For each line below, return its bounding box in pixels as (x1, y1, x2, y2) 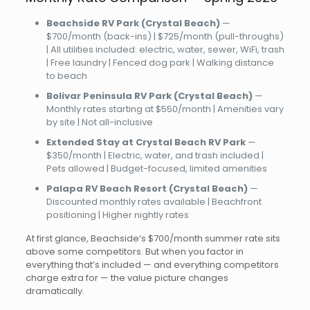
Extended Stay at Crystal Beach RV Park (46, 136, 246, 149)
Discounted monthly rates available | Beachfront (46, 195, 262, 208)
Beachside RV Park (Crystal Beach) (46, 17, 220, 30)
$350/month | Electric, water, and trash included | (46, 149, 264, 162)
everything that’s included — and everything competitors (25, 258, 279, 271)
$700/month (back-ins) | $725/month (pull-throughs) (46, 30, 284, 43)
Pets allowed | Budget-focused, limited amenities (46, 162, 267, 175)
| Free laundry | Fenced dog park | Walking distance (46, 56, 274, 69)
